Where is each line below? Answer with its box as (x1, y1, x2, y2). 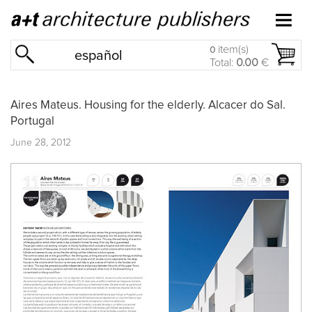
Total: (210, 57, 236, 68)
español (75, 49, 123, 63)
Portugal (10, 115, 54, 127)
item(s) (215, 44, 249, 55)
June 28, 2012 (10, 137, 71, 148)
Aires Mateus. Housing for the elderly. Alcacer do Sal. (10, 99, 286, 111)
